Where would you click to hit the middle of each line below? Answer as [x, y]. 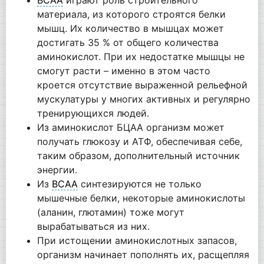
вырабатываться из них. [93, 226]
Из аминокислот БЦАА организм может [131, 127]
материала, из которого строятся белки [131, 14]
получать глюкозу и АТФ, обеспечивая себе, [139, 141]
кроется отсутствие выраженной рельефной [142, 85]
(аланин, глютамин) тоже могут [110, 212]
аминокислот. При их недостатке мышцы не [141, 56]
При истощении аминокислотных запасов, [137, 240]
